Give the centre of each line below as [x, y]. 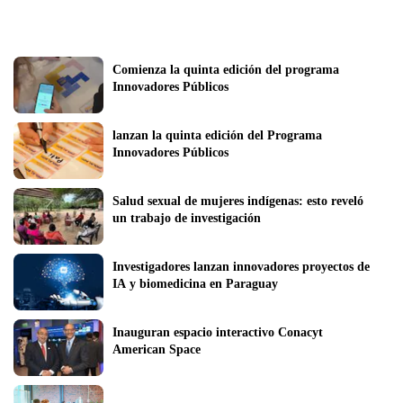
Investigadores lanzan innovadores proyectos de [241, 266]
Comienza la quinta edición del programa [226, 69]
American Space [157, 349]
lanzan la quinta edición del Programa [217, 135]
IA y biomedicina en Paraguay [195, 283]
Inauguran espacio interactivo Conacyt [218, 332]
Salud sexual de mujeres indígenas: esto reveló [238, 201]
